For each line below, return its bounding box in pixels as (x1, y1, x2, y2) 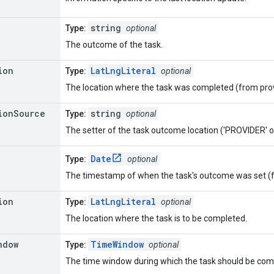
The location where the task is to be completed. (65, 213, 247, 223)
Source (13, 107, 45, 119)
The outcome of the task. (65, 39, 163, 50)
